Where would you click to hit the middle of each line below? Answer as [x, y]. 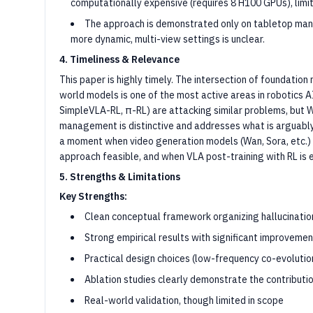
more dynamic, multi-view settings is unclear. [168, 39]
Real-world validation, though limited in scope [184, 300]
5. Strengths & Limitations [120, 177]
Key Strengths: [93, 196]
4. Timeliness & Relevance [119, 59]
